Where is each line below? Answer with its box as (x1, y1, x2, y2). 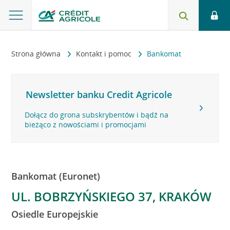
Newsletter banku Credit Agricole (26, 88, 172, 101)
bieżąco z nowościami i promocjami (25, 120, 147, 129)
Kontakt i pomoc (76, 49, 134, 59)
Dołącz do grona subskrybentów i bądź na (25, 110, 169, 120)
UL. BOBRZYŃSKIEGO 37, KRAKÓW (11, 188, 212, 205)
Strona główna (11, 49, 63, 59)
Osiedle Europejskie (11, 208, 99, 220)
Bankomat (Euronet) (11, 170, 101, 182)
